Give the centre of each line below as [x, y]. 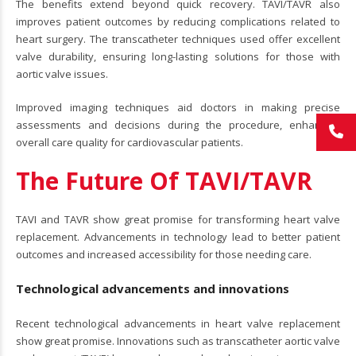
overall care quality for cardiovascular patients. [130, 142]
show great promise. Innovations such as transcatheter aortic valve [178, 341]
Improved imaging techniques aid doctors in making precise [178, 107]
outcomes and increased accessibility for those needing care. [164, 254]
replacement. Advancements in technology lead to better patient [178, 236]
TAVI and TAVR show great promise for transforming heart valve [178, 219]
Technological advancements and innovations [153, 288]
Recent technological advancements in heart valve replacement [178, 323]
